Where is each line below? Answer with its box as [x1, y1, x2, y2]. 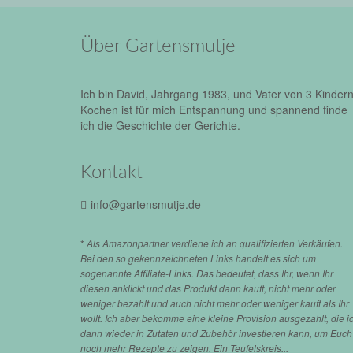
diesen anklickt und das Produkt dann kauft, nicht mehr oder [80, 281, 336, 295]
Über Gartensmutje [80, 36, 236, 56]
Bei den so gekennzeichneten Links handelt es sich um [80, 251, 316, 265]
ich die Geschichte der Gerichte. [80, 117, 240, 133]
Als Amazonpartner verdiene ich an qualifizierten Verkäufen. [84, 236, 343, 250]
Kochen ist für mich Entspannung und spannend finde [80, 101, 347, 117]
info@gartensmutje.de [91, 195, 201, 212]
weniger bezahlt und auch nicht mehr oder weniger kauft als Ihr [80, 295, 349, 310]
